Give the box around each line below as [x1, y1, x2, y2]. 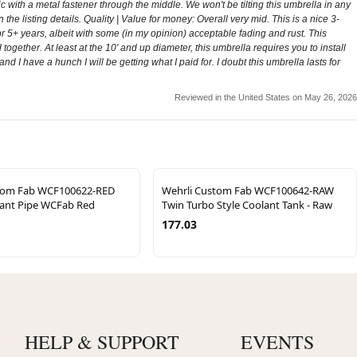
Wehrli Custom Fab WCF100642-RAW [162, 182, 334, 198]
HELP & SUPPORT [24, 328, 179, 355]
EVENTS [241, 328, 314, 355]
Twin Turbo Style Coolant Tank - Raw [162, 197, 332, 212]
